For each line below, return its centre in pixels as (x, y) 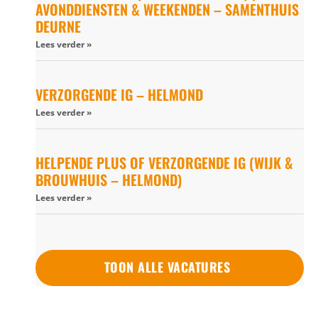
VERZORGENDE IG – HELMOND (119, 94)
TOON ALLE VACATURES (167, 267)
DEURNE (58, 26)
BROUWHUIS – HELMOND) (109, 179)
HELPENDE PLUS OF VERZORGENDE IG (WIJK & (164, 162)
